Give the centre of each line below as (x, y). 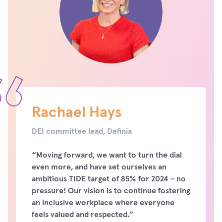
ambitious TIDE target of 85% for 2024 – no (109, 178)
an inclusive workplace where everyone (103, 202)
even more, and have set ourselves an (99, 166)
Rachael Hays (77, 112)
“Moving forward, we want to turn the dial (107, 155)
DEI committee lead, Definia (82, 131)
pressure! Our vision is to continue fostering (111, 190)
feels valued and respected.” (83, 214)
